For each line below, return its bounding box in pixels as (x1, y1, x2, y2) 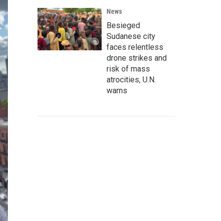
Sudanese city (107, 32, 155, 41)
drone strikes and (107, 53, 167, 63)
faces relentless (107, 42, 163, 52)
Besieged (107, 21, 140, 30)
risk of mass (107, 64, 150, 74)
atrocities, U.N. (107, 75, 156, 84)
